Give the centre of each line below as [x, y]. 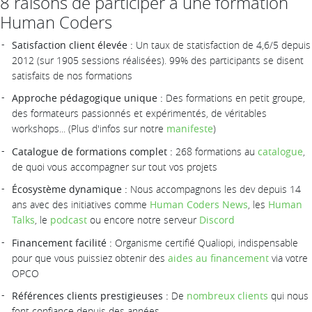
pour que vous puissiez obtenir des [90, 258]
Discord [217, 220]
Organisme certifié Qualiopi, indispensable [205, 242]
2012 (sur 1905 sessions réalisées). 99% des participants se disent [158, 61]
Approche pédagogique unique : [87, 98]
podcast [69, 220]
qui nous [288, 296]
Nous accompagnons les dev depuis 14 [214, 189]
